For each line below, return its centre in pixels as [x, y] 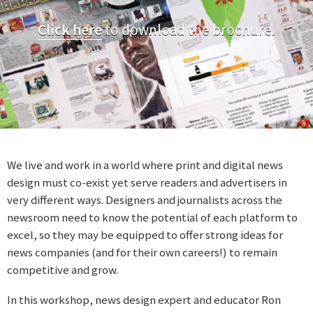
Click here [70, 30]
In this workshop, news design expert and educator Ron [144, 299]
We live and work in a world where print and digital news [145, 165]
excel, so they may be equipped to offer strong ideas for [145, 234]
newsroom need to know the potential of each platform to [152, 217]
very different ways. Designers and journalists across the [145, 199]
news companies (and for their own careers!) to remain [142, 252]
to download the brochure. [189, 30]
